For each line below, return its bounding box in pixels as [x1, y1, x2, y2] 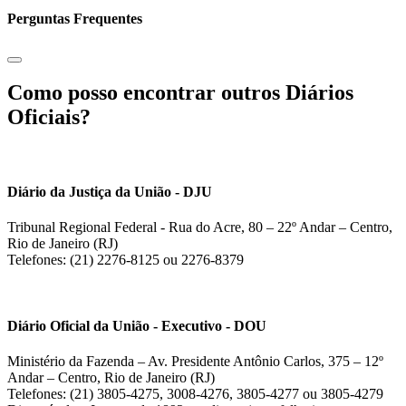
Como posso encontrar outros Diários [7, 81, 353, 105]
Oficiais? [7, 105, 91, 130]
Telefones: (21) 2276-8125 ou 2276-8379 [7, 251, 244, 267]
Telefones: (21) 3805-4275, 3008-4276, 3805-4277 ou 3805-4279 [7, 386, 383, 402]
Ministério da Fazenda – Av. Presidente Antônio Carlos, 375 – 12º [7, 353, 383, 370]
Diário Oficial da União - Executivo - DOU [7, 318, 266, 334]
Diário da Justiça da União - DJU [7, 183, 212, 199]
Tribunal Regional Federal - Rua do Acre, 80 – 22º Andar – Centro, [7, 218, 392, 235]
